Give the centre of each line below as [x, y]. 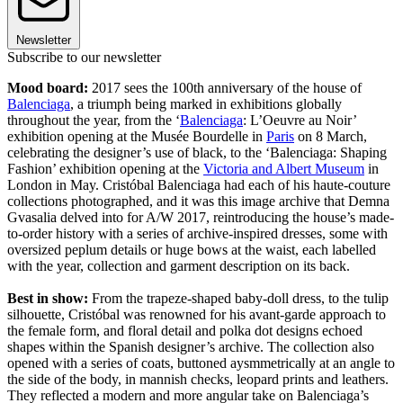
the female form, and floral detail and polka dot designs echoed [185, 331]
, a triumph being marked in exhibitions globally [206, 104]
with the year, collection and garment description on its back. [179, 266]
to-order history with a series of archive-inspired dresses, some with [197, 234]
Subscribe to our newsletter [84, 58]
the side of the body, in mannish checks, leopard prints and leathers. [198, 380]
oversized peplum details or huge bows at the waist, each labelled [192, 250]
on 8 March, [331, 137]
